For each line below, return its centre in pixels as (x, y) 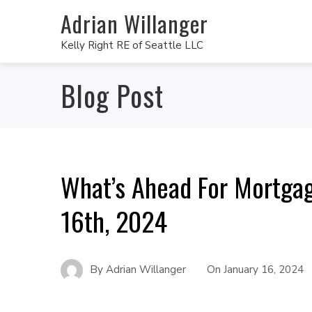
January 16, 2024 (264, 269)
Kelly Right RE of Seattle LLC (132, 45)
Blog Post (112, 95)
